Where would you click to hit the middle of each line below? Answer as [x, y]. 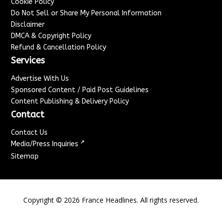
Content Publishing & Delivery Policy [70, 101]
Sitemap [25, 156]
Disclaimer [28, 24]
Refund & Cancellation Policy [59, 47]
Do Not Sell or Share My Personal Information [86, 13]
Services [28, 60]
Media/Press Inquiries [46, 144]
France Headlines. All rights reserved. [139, 200]
